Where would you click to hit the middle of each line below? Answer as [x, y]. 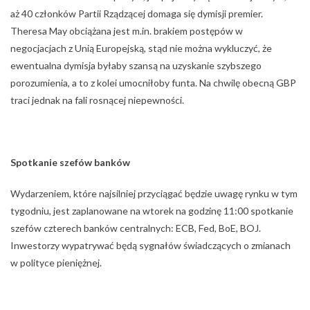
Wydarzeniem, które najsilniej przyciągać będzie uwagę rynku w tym [154, 193]
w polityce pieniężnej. [56, 263]
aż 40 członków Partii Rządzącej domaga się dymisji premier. [137, 13]
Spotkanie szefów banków [70, 162]
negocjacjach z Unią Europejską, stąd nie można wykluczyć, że [141, 48]
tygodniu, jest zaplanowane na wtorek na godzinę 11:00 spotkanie [152, 211]
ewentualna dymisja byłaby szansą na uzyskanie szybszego [136, 65]
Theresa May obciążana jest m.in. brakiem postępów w [127, 31]
